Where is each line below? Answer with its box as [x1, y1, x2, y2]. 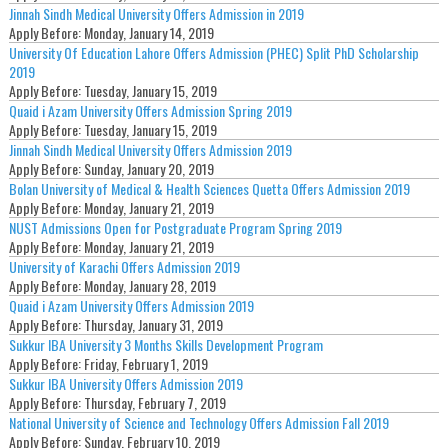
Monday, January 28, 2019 [83, 275, 216, 297]
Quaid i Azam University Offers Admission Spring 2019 [8, 100, 292, 122]
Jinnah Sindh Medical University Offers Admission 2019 [8, 139, 292, 161]
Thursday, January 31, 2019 [83, 314, 223, 336]
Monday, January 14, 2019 [83, 22, 214, 44]
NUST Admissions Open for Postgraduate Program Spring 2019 [8, 217, 342, 239]
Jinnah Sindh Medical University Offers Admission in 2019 [8, 3, 304, 25]
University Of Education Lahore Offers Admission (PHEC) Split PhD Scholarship [8, 42, 419, 64]
